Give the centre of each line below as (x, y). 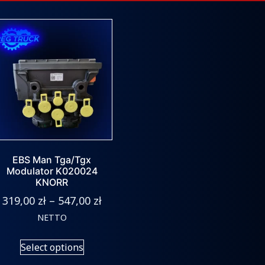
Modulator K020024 (52, 171)
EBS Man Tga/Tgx (52, 160)
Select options (52, 248)
